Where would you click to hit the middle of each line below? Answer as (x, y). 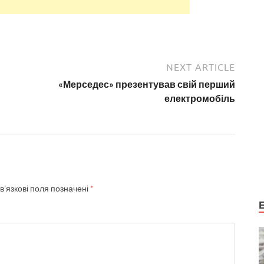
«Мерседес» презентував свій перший (147, 84)
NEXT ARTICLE (201, 67)
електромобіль (200, 98)
